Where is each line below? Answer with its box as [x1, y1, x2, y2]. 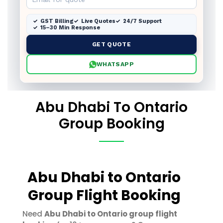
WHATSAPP [97, 60, 134, 68]
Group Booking [58, 114, 165, 133]
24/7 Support [123, 18, 162, 24]
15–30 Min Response [40, 24, 100, 31]
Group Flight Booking [27, 186, 181, 205]
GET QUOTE [92, 41, 131, 48]
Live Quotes [81, 18, 115, 24]
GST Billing [40, 18, 74, 24]
